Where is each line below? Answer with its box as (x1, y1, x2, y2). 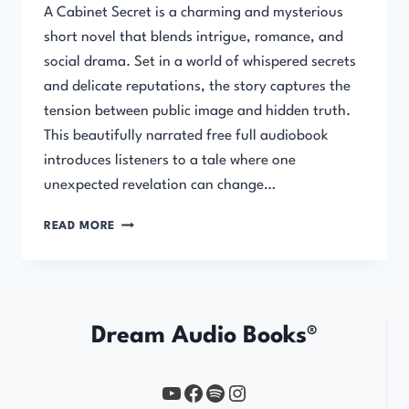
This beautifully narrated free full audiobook (44, 129, 328, 144)
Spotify (204, 382, 268, 403)
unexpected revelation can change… (44, 178, 276, 194)
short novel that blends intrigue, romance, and (44, 30, 343, 46)
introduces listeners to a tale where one (44, 153, 296, 169)
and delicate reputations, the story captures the (44, 79, 351, 95)
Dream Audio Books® (91, 324, 318, 349)
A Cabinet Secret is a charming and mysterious (44, 5, 343, 21)
